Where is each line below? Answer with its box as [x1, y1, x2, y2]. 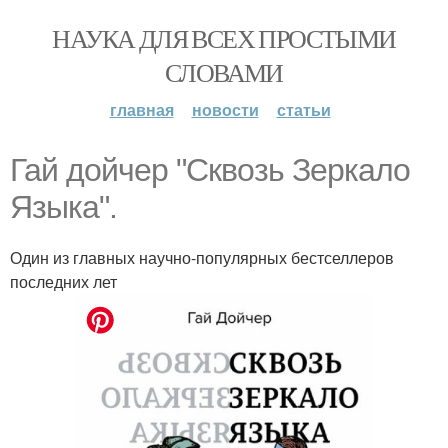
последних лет [10, 270, 117, 293]
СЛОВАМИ [165, 55, 283, 89]
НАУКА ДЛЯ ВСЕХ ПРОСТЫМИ [52, 21, 396, 55]
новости [191, 98, 259, 121]
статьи [276, 98, 331, 121]
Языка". [10, 189, 117, 225]
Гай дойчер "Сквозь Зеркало [10, 152, 410, 188]
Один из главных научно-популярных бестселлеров [10, 246, 394, 269]
